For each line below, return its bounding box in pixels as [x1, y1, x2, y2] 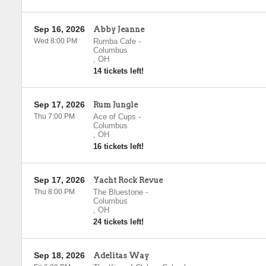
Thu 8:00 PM [33, 188, 75, 196]
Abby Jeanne [93, 25, 144, 34]
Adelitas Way [93, 251, 149, 260]
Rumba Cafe [93, 37, 136, 46]
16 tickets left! [93, 142, 144, 151]
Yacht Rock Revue [93, 176, 163, 185]
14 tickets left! [93, 66, 144, 75]
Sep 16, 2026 [33, 24, 85, 34]
